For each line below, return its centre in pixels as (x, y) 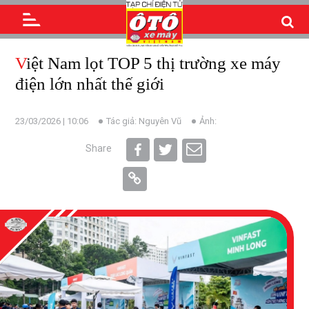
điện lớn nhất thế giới (90, 84)
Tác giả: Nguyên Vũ (144, 121)
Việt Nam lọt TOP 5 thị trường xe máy (21, 63)
